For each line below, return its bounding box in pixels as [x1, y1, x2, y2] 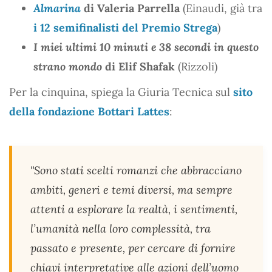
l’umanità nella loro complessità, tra [30, 221, 211, 236]
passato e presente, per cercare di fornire [30, 240, 236, 255]
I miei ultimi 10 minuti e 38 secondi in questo [33, 39, 259, 54]
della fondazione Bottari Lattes [9, 104, 169, 118]
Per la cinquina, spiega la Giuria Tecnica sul [9, 84, 233, 99]
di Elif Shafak [102, 59, 178, 73]
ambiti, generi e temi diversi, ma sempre [30, 182, 233, 197]
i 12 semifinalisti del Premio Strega [33, 20, 217, 35]
